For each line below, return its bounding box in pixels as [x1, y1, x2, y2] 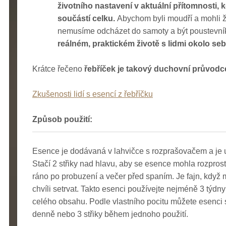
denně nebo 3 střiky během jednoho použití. [32, 209, 188, 218]
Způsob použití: [32, 115, 92, 124]
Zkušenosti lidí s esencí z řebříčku [32, 89, 153, 98]
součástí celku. [58, 14, 117, 23]
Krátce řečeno [32, 64, 84, 73]
